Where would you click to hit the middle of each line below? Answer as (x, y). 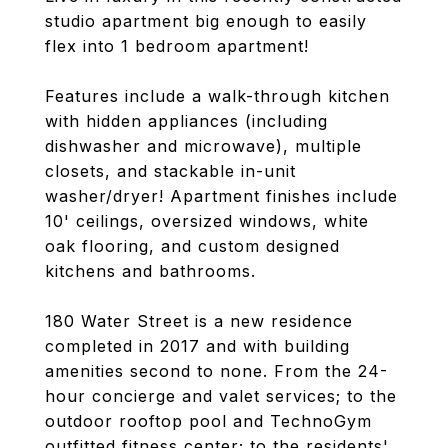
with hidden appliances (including (186, 121)
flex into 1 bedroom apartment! (177, 46)
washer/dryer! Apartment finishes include (221, 196)
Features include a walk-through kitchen (217, 96)
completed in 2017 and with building (197, 346)
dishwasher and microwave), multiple (203, 146)
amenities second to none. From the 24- (216, 371)
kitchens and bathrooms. (150, 271)
